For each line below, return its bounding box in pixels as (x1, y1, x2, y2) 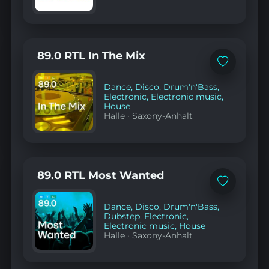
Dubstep (104, 211, 141, 221)
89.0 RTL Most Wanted (37, 168, 164, 182)
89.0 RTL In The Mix (37, 49, 145, 63)
